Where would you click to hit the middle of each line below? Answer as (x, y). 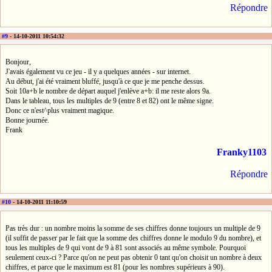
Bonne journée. (27, 120)
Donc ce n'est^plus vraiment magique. (60, 110)
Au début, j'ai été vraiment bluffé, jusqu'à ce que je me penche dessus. (105, 81)
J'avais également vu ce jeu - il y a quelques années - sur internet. (98, 71)
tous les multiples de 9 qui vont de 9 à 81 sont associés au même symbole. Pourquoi (126, 247)
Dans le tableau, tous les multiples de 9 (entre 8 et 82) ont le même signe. (110, 100)
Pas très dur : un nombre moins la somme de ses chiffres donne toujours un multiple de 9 (133, 228)
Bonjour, (18, 62)
